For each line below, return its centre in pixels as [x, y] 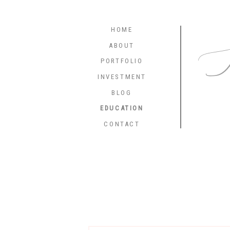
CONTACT [122, 124]
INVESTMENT [122, 77]
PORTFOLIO [122, 61]
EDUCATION [122, 108]
